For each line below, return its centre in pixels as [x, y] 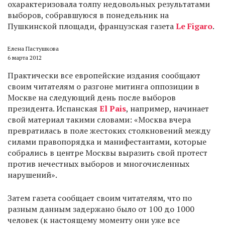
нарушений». [32, 175]
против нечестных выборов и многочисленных [98, 164]
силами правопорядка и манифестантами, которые [107, 142]
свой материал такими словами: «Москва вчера [99, 120]
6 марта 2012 [25, 58]
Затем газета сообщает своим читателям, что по [100, 198]
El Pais [113, 108]
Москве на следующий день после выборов [92, 97]
